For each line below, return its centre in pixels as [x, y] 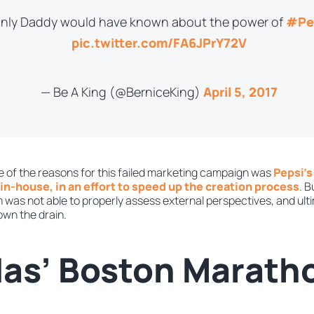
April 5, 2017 [240, 92]
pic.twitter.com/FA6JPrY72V [159, 43]
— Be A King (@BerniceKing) [122, 92]
